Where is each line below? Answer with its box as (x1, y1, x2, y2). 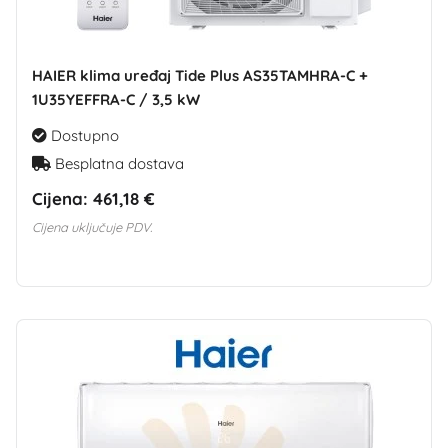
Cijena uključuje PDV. (32, 218, 152, 235)
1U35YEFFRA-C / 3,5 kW (32, 89, 200, 109)
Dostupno (47, 125, 119, 145)
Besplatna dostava (51, 153, 184, 173)
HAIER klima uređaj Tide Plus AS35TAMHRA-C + (32, 65, 368, 85)
